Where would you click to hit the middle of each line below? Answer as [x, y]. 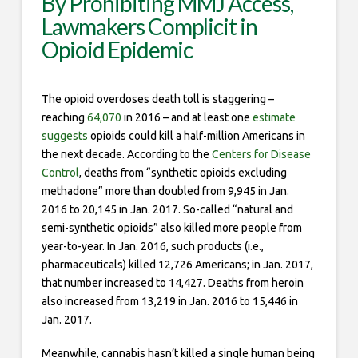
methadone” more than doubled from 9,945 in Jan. [165, 191]
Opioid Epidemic [117, 50]
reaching [64, 118]
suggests [64, 136]
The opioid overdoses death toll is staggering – [157, 99]
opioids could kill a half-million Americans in [196, 136]
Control [60, 173]
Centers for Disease [261, 155]
